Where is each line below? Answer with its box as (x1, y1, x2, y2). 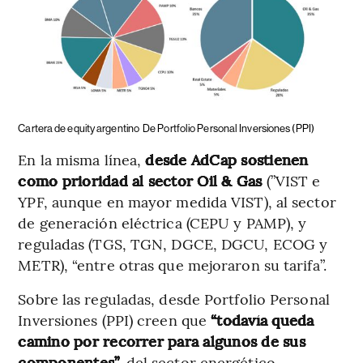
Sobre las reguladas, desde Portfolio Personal (18, 288, 330, 309)
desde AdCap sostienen (141, 148, 309, 169)
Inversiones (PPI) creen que (18, 309, 211, 330)
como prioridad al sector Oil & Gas (18, 169, 263, 190)
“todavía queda (211, 309, 314, 330)
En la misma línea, (18, 148, 142, 169)
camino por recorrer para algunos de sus (18, 330, 305, 351)
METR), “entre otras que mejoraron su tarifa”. (18, 254, 327, 275)
